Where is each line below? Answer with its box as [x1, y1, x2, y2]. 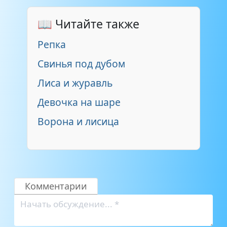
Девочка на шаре [37, 95, 121, 109]
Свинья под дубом [37, 56, 125, 70]
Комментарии [25, 179, 87, 192]
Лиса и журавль [37, 75, 112, 90]
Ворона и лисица [37, 114, 119, 128]
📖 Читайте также [37, 15, 139, 32]
